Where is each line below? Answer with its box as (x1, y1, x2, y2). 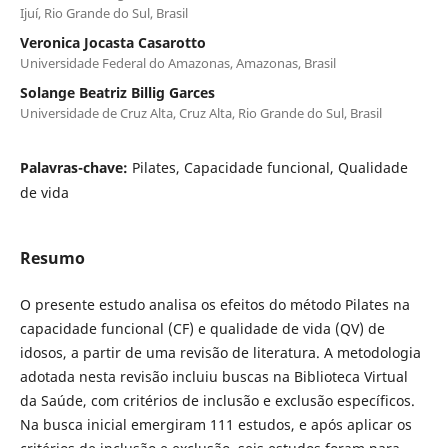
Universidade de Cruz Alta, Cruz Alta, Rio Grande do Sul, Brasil (19, 103, 382, 122)
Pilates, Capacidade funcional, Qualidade (131, 157, 408, 177)
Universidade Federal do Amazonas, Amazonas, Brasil (19, 53, 336, 72)
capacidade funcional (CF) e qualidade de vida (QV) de (19, 318, 385, 338)
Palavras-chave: (19, 157, 132, 177)
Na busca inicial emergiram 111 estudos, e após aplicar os (19, 414, 412, 434)
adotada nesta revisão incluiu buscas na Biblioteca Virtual (19, 366, 408, 386)
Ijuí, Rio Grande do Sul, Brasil (19, 3, 188, 22)
